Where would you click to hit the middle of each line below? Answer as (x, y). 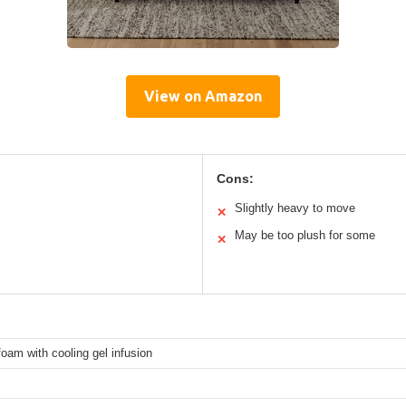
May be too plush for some (305, 235)
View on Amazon (203, 96)
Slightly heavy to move (295, 208)
